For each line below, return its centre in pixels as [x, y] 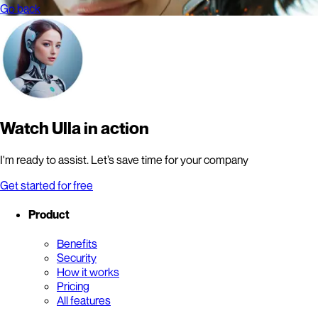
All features [84, 301]
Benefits [77, 244]
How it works [88, 272]
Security [77, 258]
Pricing [73, 286]
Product [49, 214]
